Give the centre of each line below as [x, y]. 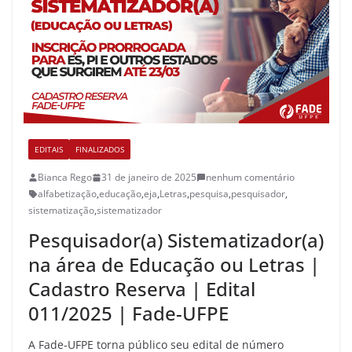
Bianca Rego [65, 178]
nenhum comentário [250, 178]
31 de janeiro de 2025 [149, 178]
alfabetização [67, 194]
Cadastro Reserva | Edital [142, 289]
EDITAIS [49, 150]
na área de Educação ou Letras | [174, 265]
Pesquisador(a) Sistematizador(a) [176, 240]
